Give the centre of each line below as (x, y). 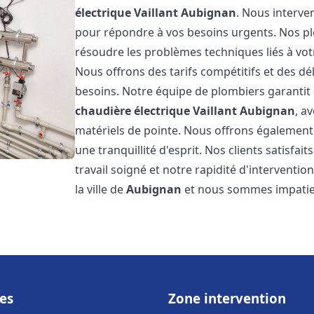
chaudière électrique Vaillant (156, 111)
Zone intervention (227, 298)
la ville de (101, 189)
